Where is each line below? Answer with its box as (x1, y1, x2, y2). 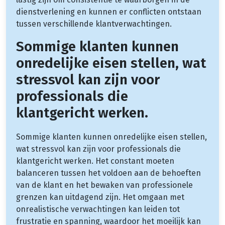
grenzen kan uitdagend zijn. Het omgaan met (16, 192, 184, 202)
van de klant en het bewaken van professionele (16, 180, 193, 190)
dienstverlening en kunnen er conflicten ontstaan (16, 7, 201, 17)
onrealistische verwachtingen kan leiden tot (16, 204, 180, 214)
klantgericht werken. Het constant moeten (16, 156, 174, 166)
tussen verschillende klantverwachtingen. (16, 19, 172, 29)
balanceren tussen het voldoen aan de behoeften (16, 168, 201, 178)
